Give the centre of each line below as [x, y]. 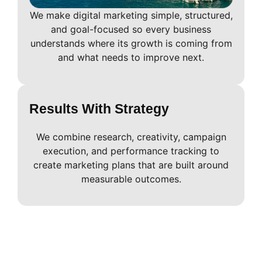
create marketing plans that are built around [131, 165]
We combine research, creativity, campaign [131, 137]
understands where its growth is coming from [131, 44]
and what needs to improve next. [131, 58]
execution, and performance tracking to [131, 151]
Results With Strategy [99, 108]
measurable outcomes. [131, 179]
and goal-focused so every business [131, 30]
